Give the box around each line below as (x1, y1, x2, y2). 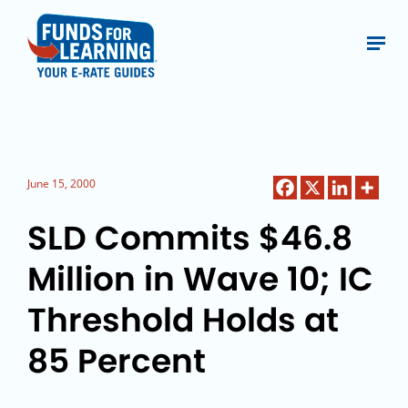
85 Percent (27, 338, 206, 384)
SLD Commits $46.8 (27, 215, 352, 261)
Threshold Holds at (27, 297, 339, 343)
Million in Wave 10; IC (27, 256, 373, 302)
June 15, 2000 (27, 176, 96, 191)
